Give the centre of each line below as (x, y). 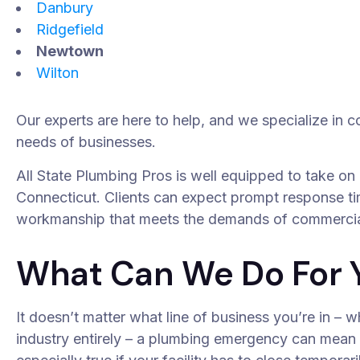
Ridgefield (70, 29)
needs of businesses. (86, 141)
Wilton (58, 72)
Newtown (70, 51)
